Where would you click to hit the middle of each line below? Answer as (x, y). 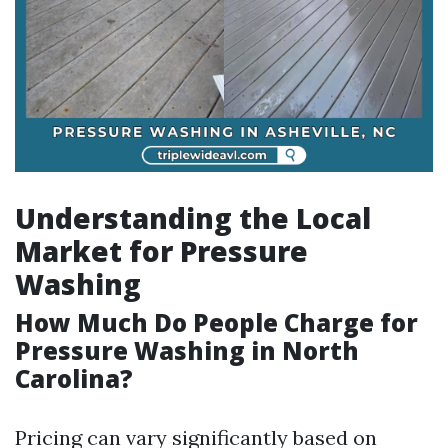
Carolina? (74, 378)
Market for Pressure (161, 251)
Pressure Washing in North (187, 350)
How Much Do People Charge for (216, 322)
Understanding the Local (193, 218)
